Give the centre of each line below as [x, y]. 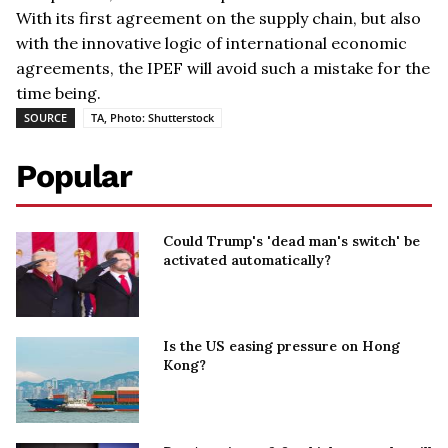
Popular [74, 175]
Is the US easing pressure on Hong [281, 346]
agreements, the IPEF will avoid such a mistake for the [223, 67]
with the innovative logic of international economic [211, 42]
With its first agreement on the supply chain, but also [218, 17]
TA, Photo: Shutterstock [152, 117]
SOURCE [45, 117]
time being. [58, 92]
